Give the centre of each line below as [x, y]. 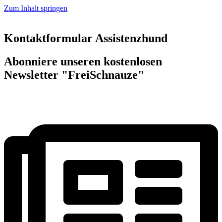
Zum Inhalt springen [36, 8]
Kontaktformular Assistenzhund [86, 38]
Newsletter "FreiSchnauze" [74, 75]
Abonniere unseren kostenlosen [83, 61]
